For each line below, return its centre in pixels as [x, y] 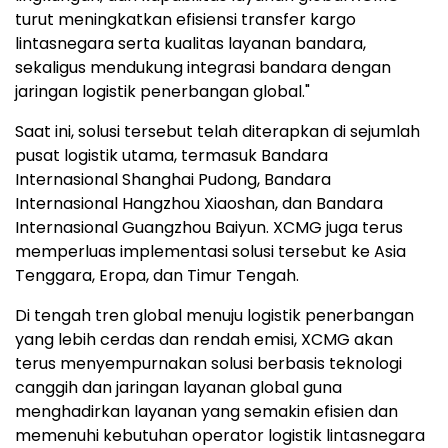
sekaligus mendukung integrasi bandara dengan [203, 68]
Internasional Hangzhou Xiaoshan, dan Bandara [199, 204]
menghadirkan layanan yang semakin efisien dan [206, 412]
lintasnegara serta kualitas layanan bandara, [190, 44]
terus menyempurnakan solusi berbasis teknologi [208, 364]
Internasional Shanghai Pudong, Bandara [173, 180]
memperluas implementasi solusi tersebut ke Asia [210, 252]
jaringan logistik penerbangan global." [162, 92]
